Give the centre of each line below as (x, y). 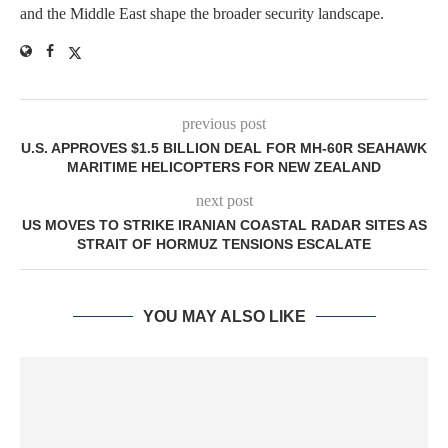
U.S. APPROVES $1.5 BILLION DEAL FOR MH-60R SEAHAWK (224, 148)
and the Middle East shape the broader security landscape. (202, 14)
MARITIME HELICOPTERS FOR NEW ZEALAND (224, 167)
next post (224, 201)
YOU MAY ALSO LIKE (224, 317)
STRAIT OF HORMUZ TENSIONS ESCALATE (224, 244)
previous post (224, 124)
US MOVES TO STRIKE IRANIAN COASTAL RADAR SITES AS (224, 225)
